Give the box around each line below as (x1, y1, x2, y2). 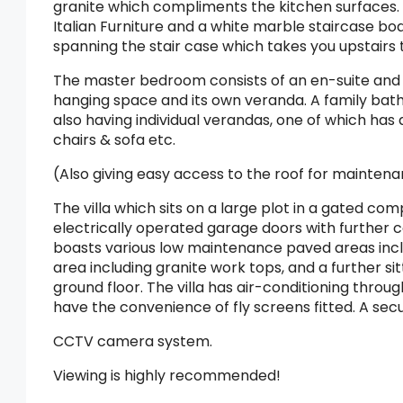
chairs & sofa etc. (53, 130, 175, 150)
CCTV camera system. (53, 331, 212, 352)
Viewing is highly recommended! (53, 365, 281, 386)
